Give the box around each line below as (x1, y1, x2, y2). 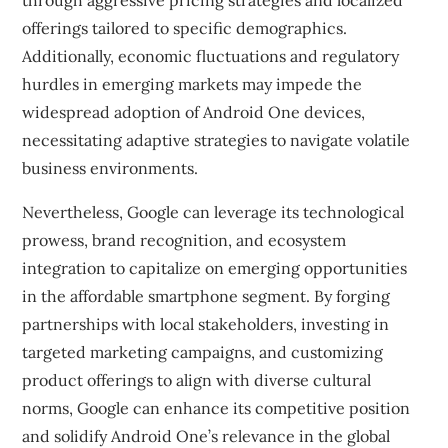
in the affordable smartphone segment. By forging (22, 286, 391, 306)
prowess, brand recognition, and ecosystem (22, 230, 347, 250)
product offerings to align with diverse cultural (22, 370, 372, 390)
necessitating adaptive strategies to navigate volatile (22, 130, 411, 150)
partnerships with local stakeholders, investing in (22, 314, 390, 334)
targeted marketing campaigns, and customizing (22, 342, 384, 362)
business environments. (22, 158, 199, 178)
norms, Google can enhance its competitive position (22, 398, 411, 418)
